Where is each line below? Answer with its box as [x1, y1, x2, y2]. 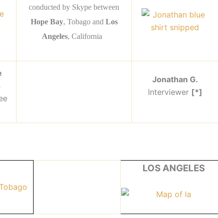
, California [68, 32, 106, 40]
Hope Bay [30, 17, 63, 26]
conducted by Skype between [29, 2, 119, 11]
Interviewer [147, 87, 191, 97]
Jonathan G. [152, 74, 198, 84]
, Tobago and [63, 17, 106, 26]
